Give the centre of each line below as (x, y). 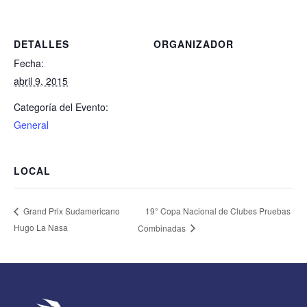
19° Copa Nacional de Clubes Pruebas (218, 210)
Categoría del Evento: (61, 107)
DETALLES (41, 44)
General (31, 124)
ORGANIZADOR (194, 44)
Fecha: (29, 63)
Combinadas (163, 228)
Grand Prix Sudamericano (71, 211)
